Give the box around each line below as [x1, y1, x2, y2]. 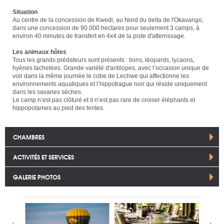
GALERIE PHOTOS [13, 171, 60, 181]
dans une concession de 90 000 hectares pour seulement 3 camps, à [12, 24, 199, 31]
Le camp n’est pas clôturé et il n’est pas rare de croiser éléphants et [12, 96, 195, 103]
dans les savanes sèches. [12, 88, 82, 95]
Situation [12, 8, 37, 15]
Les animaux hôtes [12, 48, 66, 55]
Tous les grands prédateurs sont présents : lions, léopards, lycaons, [12, 56, 194, 63]
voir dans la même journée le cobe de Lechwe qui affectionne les [12, 72, 189, 79]
